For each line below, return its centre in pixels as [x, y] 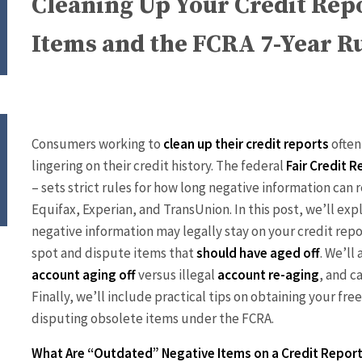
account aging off [84, 274]
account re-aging [268, 274]
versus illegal [177, 274]
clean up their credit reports [246, 143]
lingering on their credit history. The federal [159, 165]
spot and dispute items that [114, 253]
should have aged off [258, 253]
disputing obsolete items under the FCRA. [153, 318]
